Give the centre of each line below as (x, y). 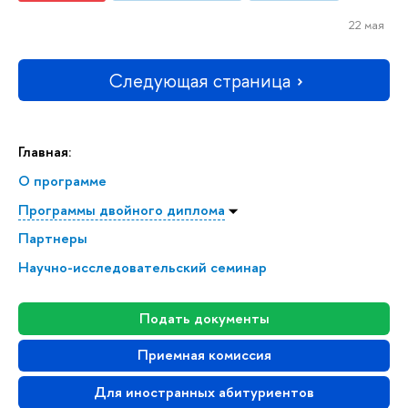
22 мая (366, 25)
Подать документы (204, 318)
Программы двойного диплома (122, 209)
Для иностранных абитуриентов (204, 392)
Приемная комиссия (204, 355)
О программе (62, 180)
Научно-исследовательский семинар (143, 268)
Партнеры (53, 239)
